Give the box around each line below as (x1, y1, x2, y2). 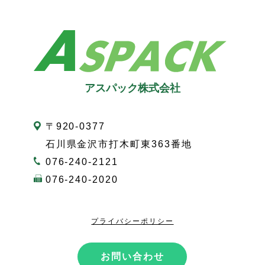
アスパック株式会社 (84, 82, 180, 94)
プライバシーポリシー (91, 216, 174, 225)
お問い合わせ (101, 251, 164, 261)
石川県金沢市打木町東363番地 (45, 138, 192, 149)
